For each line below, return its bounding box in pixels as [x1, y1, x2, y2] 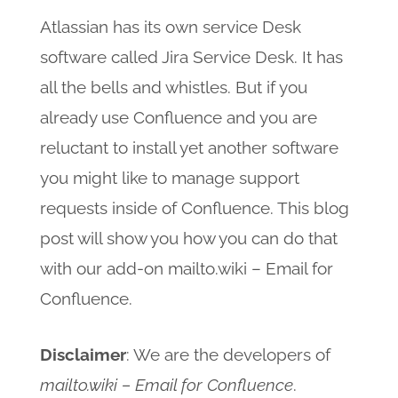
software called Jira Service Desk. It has [39, 46, 343, 67]
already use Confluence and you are [39, 107, 317, 127]
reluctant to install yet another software [39, 137, 338, 157]
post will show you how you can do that [39, 227, 338, 248]
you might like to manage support [39, 167, 299, 187]
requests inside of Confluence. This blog [39, 197, 349, 218]
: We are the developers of [125, 344, 330, 364]
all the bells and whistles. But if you [39, 76, 307, 97]
